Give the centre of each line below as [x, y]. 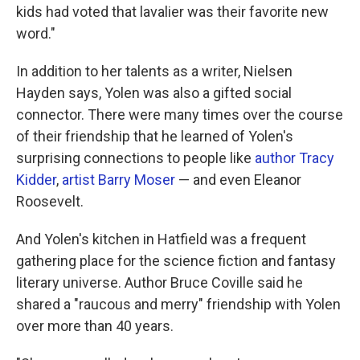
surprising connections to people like [135, 158]
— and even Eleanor [238, 180]
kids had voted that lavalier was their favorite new [172, 12]
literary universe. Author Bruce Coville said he [160, 282]
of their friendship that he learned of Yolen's [155, 136]
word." [36, 33]
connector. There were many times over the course [180, 115]
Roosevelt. [50, 201]
